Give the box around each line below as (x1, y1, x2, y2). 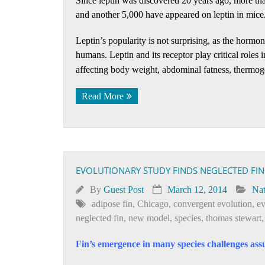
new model (128, 213, 170, 223)
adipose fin (92, 199, 132, 209)
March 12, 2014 (167, 185, 227, 195)
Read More (82, 91, 124, 101)
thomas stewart (206, 213, 261, 223)
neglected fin (76, 213, 124, 223)
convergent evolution (173, 199, 252, 209)
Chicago (137, 199, 169, 209)
